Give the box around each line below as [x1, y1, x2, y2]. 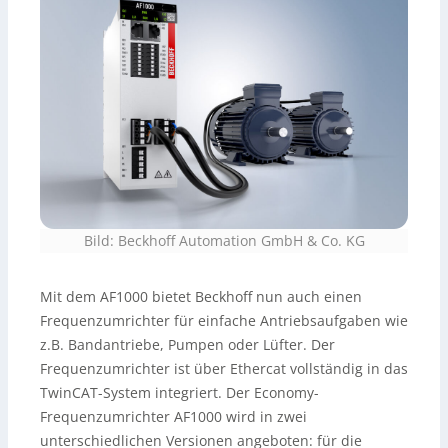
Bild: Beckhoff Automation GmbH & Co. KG [83, 230, 365, 250]
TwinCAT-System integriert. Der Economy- [40, 382, 319, 402]
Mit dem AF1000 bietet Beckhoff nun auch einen [40, 286, 362, 306]
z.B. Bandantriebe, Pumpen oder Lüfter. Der [40, 334, 335, 354]
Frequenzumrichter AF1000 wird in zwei [40, 406, 307, 426]
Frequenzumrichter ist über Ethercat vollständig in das [40, 358, 408, 378]
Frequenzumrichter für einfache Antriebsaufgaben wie [40, 310, 408, 330]
